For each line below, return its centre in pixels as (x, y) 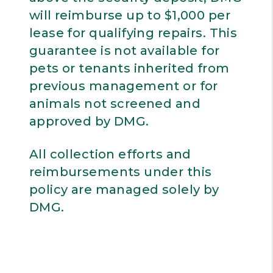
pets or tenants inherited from (129, 68)
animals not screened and (115, 104)
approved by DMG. (89, 121)
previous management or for (123, 86)
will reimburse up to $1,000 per (130, 15)
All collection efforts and (110, 154)
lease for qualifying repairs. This (133, 33)
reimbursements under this (120, 172)
